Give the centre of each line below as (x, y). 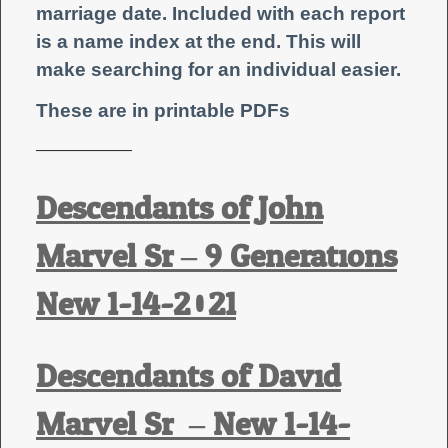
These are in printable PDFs (163, 110)
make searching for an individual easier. (218, 69)
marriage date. (101, 13)
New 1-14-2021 (136, 304)
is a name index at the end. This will (198, 41)
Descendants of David (188, 376)
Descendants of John (179, 208)
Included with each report (286, 13)
